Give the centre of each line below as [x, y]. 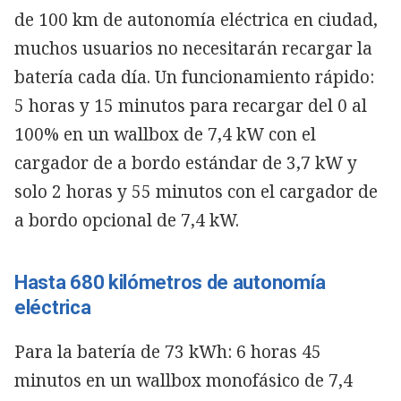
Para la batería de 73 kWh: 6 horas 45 [168, 351]
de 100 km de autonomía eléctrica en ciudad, [196, 19]
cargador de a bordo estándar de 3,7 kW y [186, 162]
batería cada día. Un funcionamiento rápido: [194, 77]
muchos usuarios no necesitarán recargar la [193, 48]
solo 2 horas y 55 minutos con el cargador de [196, 191]
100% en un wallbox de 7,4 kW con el [165, 134]
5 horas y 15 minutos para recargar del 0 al [191, 105]
